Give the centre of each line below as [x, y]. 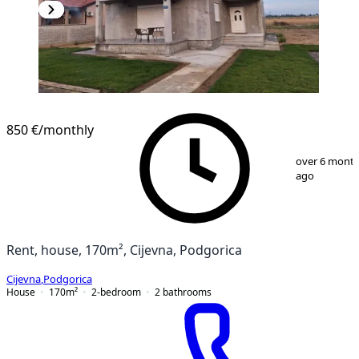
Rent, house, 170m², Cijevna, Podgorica [124, 250]
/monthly [66, 129]
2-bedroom [116, 292]
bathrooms [187, 292]
